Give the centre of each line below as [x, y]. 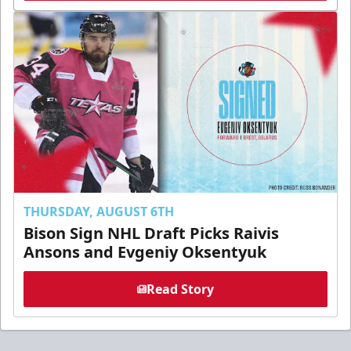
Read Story [180, 289]
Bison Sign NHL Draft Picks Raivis [151, 233]
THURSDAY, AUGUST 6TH [99, 212]
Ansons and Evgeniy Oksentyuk [145, 252]
